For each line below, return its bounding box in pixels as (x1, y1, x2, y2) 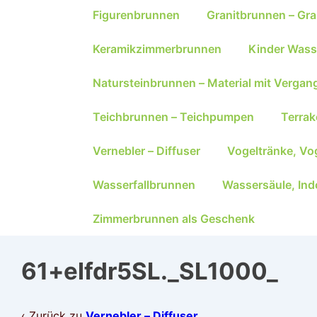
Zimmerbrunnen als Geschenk (93, 212, 255, 226)
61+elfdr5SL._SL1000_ (21, 257, 278, 285)
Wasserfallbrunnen (93, 178, 195, 192)
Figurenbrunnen (93, 8, 180, 22)
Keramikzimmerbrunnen (93, 42, 221, 56)
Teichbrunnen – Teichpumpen (93, 110, 254, 124)
